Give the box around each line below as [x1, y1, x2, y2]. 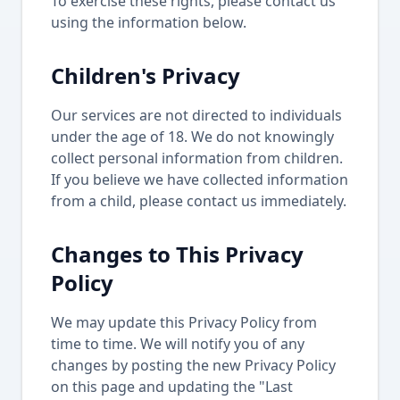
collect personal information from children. [51, 148, 343, 168]
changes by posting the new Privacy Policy [51, 355, 336, 375]
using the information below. [51, 12, 246, 32]
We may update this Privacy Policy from [51, 312, 317, 332]
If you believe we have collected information [51, 170, 348, 189]
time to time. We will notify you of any [51, 334, 304, 354]
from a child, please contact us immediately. [51, 191, 346, 211]
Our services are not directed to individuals [51, 105, 342, 125]
